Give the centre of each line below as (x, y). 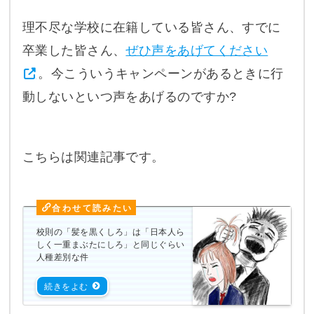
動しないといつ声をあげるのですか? (129, 97)
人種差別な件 (63, 257)
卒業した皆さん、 (74, 51)
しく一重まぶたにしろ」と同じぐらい (111, 244)
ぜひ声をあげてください (197, 51)
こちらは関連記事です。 (93, 157)
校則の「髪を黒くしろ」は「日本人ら (111, 232)
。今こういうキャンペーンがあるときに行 (161, 74)
